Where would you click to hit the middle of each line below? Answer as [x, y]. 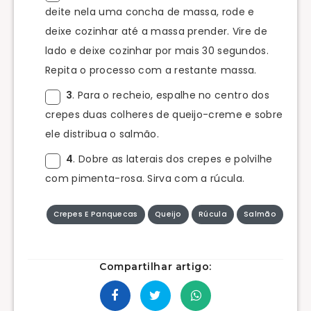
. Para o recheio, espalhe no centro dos [171, 95]
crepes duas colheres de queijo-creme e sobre [164, 114]
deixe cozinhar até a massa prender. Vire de [156, 31]
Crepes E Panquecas [96, 214]
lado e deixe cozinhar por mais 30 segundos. [157, 50]
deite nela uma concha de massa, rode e [150, 11]
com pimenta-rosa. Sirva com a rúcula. [145, 178]
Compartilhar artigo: [155, 266]
